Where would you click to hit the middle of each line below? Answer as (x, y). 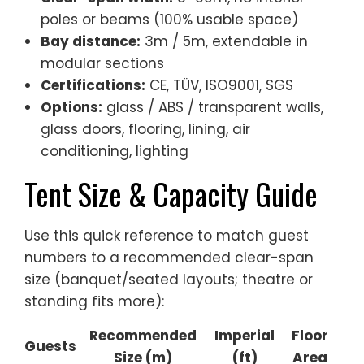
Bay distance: (91, 41)
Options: (71, 107)
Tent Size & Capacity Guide (171, 193)
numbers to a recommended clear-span (169, 257)
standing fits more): (94, 301)
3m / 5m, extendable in (224, 41)
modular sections (102, 63)
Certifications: (93, 85)
